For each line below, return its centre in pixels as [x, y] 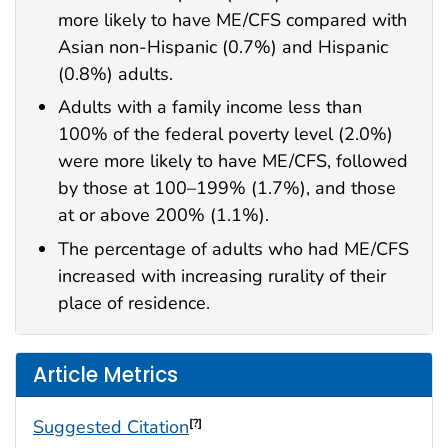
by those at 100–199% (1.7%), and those [227, 188]
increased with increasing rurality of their [222, 276]
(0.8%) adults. [115, 73]
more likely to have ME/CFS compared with [232, 19]
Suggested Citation [111, 427]
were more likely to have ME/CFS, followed [233, 161]
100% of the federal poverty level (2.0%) [225, 134]
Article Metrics [105, 374]
